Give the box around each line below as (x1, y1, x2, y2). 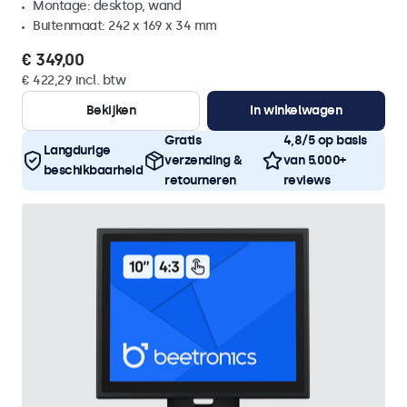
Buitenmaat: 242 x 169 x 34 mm (33, 18, 217, 34)
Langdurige (43, 143, 111, 158)
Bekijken (85, 103, 136, 118)
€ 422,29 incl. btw (22, 73, 125, 88)
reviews (283, 173, 331, 188)
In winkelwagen (250, 103, 342, 118)
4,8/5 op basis (283, 133, 367, 148)
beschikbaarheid (43, 163, 143, 178)
